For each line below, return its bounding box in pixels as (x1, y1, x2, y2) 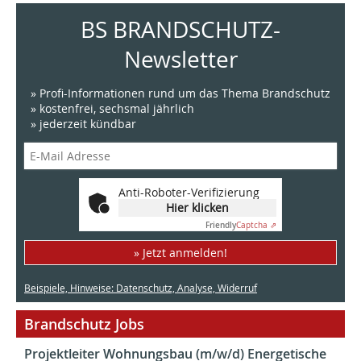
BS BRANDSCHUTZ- (81, 15, 280, 45)
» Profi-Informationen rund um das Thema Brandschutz (31, 85, 330, 102)
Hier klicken (166, 200, 229, 216)
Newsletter (123, 44, 238, 75)
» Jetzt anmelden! (134, 245, 227, 261)
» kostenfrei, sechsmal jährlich (31, 101, 194, 117)
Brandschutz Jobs (24, 314, 144, 334)
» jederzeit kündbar (31, 116, 136, 132)
